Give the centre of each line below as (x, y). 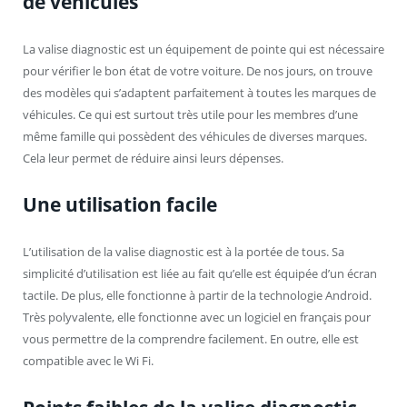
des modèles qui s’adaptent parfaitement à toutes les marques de (199, 93)
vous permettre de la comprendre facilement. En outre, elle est (191, 339)
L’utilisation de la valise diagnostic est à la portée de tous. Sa (184, 252)
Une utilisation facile (120, 205)
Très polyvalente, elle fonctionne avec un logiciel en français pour (197, 318)
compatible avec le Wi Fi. (88, 361)
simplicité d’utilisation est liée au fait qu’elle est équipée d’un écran (200, 274)
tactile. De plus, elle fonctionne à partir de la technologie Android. (197, 296)
